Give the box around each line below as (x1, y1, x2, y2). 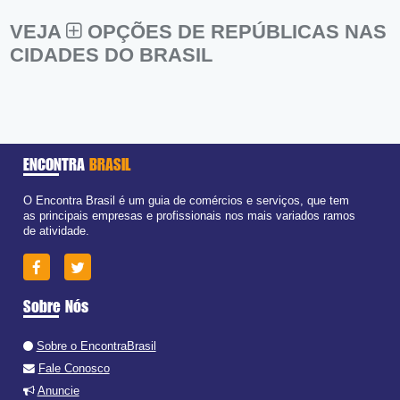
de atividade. (22, 224, 89, 238)
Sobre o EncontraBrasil (36, 338, 156, 353)
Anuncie (37, 383, 79, 397)
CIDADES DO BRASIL (10, 43, 213, 66)
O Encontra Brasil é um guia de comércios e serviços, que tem (22, 194, 349, 208)
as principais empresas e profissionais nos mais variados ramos (22, 209, 355, 223)
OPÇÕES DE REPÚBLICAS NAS (82, 20, 387, 43)
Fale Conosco (37, 361, 110, 375)
